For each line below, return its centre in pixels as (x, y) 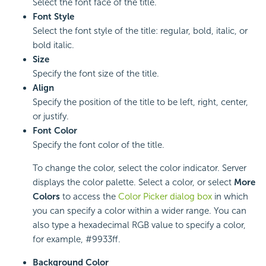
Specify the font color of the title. (99, 145)
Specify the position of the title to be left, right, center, (140, 102)
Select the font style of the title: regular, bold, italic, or (140, 31)
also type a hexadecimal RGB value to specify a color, (139, 225)
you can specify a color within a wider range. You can (140, 210)
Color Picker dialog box (165, 196)
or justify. (51, 116)
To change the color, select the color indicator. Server (140, 168)
